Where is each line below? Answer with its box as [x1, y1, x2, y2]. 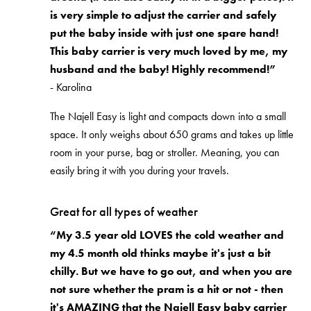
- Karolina [50, 79, 92, 94]
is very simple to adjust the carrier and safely [50, 7, 276, 22]
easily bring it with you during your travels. [50, 162, 232, 178]
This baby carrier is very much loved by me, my [50, 43, 287, 58]
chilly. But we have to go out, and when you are [50, 263, 292, 278]
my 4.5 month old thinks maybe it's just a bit [50, 245, 271, 260]
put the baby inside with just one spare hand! [50, 25, 278, 40]
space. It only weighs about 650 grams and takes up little [50, 126, 294, 142]
